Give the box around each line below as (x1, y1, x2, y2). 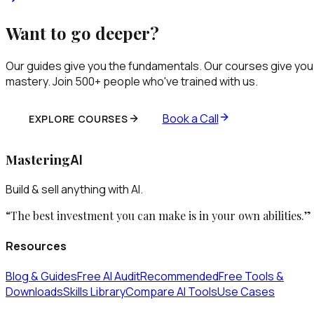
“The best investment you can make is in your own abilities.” (6, 208, 311, 224)
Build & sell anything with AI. (6, 182, 143, 198)
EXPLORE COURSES (29, 111, 128, 125)
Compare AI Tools (125, 283, 217, 299)
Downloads (6, 283, 63, 299)
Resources (6, 238, 67, 254)
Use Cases (217, 283, 275, 299)
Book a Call (162, 110, 219, 126)
